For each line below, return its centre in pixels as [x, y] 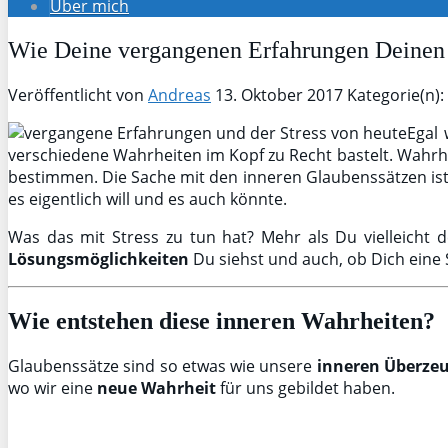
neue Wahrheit [156, 387]
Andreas [179, 94]
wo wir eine [52, 387]
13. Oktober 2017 [279, 94]
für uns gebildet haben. [305, 387]
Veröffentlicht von [78, 94]
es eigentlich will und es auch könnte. [147, 198]
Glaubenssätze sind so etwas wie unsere [162, 365]
